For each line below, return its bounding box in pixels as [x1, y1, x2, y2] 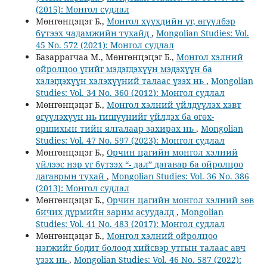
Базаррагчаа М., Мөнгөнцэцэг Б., [35, 51, 176, 63]
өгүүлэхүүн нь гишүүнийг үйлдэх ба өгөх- [35, 111, 214, 123]
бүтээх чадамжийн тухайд [35, 27, 151, 39]
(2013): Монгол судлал [35, 182, 129, 194]
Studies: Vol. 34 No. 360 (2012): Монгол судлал [35, 87, 225, 99]
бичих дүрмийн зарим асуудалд [35, 206, 176, 218]
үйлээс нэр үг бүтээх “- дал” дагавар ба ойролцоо [35, 159, 243, 170]
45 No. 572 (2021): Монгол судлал [35, 39, 174, 51]
